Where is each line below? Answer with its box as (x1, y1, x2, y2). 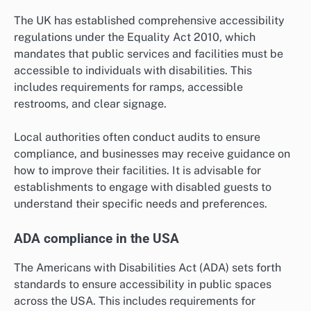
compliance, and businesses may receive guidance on (14, 147, 290, 161)
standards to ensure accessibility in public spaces (14, 278, 271, 292)
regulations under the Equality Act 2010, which (14, 30, 255, 44)
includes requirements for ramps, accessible (14, 80, 243, 94)
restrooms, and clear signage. (14, 96, 167, 110)
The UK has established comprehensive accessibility (14, 13, 285, 27)
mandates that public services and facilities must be (14, 47, 283, 60)
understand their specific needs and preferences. (14, 197, 267, 211)
